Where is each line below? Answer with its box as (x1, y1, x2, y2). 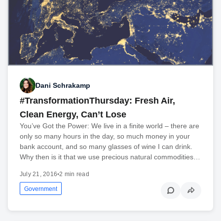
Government (24, 185, 57, 193)
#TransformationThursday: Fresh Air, (20, 96, 175, 106)
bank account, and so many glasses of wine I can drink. (20, 143, 192, 151)
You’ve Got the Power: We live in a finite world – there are (20, 122, 199, 130)
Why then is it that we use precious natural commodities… (20, 153, 200, 161)
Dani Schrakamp (36, 81, 90, 89)
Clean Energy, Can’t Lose (20, 110, 126, 120)
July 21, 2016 (20, 171, 58, 178)
